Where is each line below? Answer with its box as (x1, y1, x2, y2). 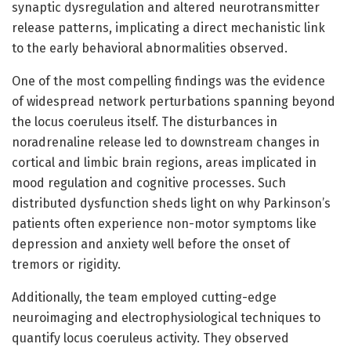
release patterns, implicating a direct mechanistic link (12, 20, 325, 35)
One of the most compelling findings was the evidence (12, 73, 325, 89)
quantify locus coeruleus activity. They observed (12, 330, 289, 346)
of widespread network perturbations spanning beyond (12, 93, 335, 109)
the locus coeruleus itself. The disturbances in (12, 114, 277, 129)
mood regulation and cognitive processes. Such (12, 175, 286, 190)
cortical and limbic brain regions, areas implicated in (12, 154, 317, 170)
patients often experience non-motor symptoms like (12, 215, 317, 231)
